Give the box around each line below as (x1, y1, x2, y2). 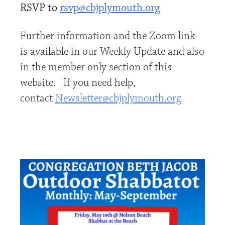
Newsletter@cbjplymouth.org (55, 91, 181, 105)
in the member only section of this (20, 60, 172, 74)
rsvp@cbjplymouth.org (60, 1, 160, 15)
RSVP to (20, 1, 60, 15)
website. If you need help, (20, 76, 136, 90)
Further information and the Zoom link (20, 29, 195, 43)
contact (20, 91, 55, 105)
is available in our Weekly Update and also (20, 45, 204, 59)
